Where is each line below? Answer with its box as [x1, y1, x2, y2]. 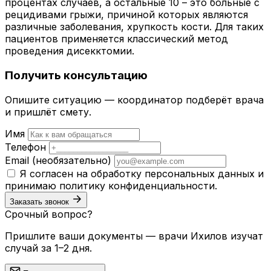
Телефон [5, 140, 46, 153]
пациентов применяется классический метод [5, 33, 228, 45]
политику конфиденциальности [59, 179, 215, 192]
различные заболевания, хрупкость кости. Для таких [5, 21, 264, 33]
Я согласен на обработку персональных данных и [20, 167, 264, 180]
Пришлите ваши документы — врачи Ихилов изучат [5, 229, 263, 242]
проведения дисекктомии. [5, 45, 137, 57]
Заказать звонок [10, 197, 69, 206]
